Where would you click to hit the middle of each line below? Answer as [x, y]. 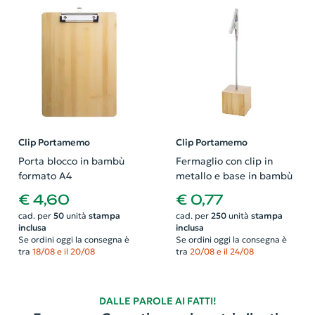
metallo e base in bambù [234, 176]
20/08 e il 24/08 [221, 251]
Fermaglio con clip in [224, 162]
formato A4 [45, 176]
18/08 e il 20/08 [63, 251]
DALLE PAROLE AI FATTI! [157, 301]
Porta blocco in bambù [71, 162]
